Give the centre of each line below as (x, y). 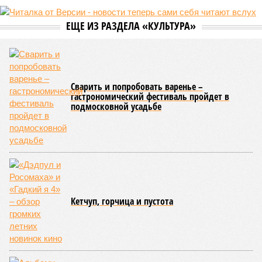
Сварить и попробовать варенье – (137, 87)
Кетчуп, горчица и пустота (122, 201)
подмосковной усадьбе (116, 106)
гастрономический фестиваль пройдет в (150, 96)
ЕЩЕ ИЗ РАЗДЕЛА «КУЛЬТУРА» (131, 26)
